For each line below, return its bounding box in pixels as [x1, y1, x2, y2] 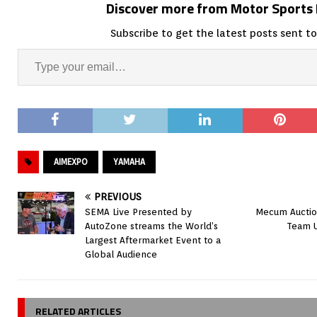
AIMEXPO [54, 156, 88, 168]
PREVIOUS [94, 191, 142, 203]
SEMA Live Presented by [85, 207, 192, 218]
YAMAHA [113, 156, 145, 168]
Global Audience [85, 249, 157, 260]
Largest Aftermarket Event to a [85, 235, 221, 246]
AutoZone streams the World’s [85, 221, 218, 232]
